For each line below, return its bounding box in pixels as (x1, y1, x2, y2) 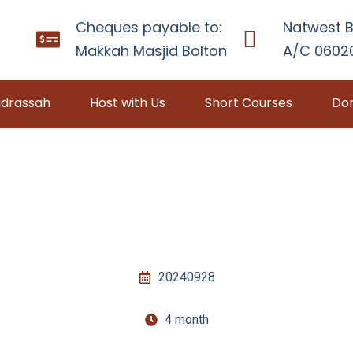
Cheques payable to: (76, 17, 223, 37)
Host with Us (90, 94, 165, 112)
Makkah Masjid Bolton (76, 41, 228, 61)
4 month (164, 312, 209, 327)
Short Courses (205, 94, 292, 112)
